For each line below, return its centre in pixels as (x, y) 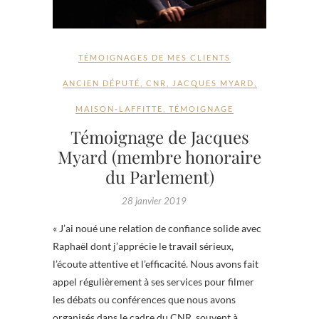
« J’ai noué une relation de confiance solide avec (157, 228)
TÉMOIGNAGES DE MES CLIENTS (154, 57)
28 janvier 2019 (154, 200)
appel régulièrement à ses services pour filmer (153, 281)
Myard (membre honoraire (159, 156)
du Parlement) (159, 176)
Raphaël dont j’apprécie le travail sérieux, (143, 246)
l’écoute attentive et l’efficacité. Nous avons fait (156, 263)
